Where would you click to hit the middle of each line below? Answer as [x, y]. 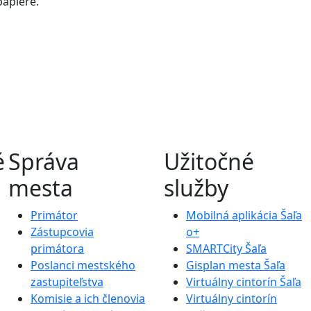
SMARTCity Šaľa [226, 248]
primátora [57, 248]
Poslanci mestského [83, 265]
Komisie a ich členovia [88, 298]
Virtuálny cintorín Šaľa [244, 281]
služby [196, 187]
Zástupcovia [62, 232]
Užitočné [209, 161]
